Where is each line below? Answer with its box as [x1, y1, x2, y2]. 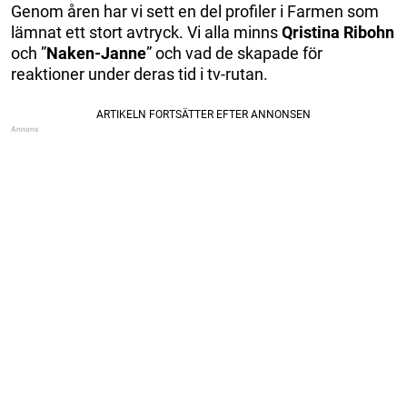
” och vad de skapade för [146, 43, 323, 63]
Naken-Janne [46, 43, 146, 63]
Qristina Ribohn [282, 22, 394, 42]
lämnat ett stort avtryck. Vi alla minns [11, 22, 282, 42]
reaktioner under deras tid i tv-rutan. [11, 64, 268, 84]
